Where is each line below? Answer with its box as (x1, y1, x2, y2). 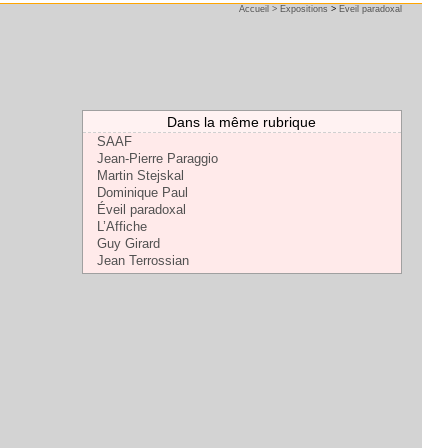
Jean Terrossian (96, 253, 189, 268)
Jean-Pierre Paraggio (96, 151, 218, 166)
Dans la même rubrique (167, 114, 317, 130)
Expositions (279, 4, 328, 14)
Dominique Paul (96, 185, 188, 200)
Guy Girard (96, 236, 160, 251)
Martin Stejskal (96, 168, 184, 183)
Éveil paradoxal (96, 202, 186, 217)
